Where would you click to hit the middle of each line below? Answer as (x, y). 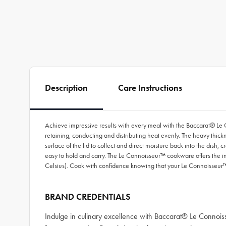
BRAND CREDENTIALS (88, 197)
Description (66, 88)
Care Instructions (150, 88)
